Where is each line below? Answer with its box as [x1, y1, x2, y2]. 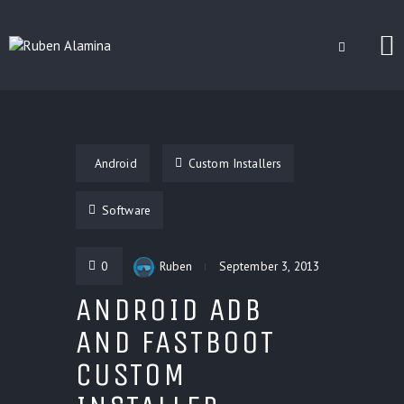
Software [101, 202, 151, 218]
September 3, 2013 [218, 258, 320, 274]
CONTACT [89, 193, 157, 212]
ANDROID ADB [76, 290, 264, 329]
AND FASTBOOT [76, 323, 275, 362]
